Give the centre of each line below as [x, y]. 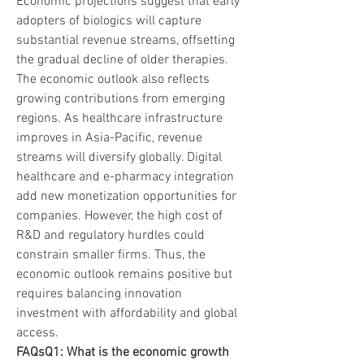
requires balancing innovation [99, 294]
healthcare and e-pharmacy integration [125, 177]
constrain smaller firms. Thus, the [111, 255]
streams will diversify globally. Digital [119, 158]
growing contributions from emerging [121, 99]
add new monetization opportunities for [126, 197]
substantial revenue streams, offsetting [126, 41]
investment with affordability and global [127, 314]
